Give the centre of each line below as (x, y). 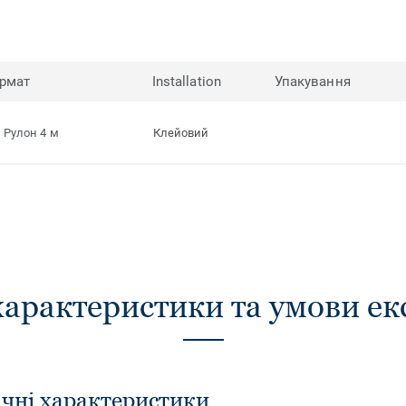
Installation (187, 82)
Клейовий (181, 133)
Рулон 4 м (31, 133)
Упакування (313, 82)
